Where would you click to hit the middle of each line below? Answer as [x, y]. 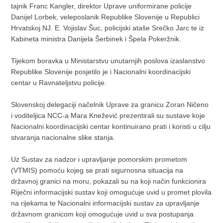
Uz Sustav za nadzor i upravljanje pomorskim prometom [99, 159]
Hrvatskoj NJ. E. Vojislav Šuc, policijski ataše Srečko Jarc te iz [108, 28]
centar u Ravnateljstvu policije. [59, 82]
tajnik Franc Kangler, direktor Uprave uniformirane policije [102, 6]
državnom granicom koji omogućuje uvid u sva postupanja [103, 214]
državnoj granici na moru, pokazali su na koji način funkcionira [109, 181]
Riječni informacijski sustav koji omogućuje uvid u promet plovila [111, 192]
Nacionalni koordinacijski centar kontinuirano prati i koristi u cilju [111, 126]
